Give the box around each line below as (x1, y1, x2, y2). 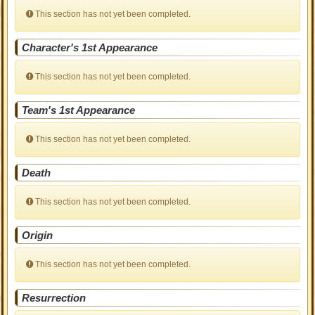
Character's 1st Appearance (22, 41, 158, 53)
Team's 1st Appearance (22, 104, 136, 116)
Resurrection (22, 292, 86, 304)
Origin (22, 229, 53, 241)
